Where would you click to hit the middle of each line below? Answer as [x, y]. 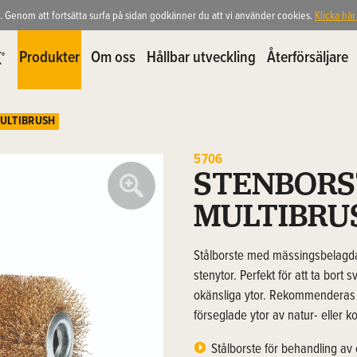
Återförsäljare [307, 58]
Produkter [49, 58]
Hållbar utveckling [201, 58]
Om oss [113, 58]
